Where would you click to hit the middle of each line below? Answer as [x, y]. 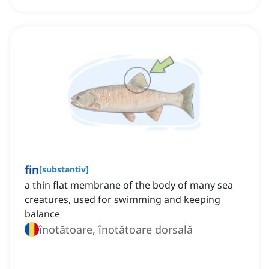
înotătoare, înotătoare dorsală [116, 230]
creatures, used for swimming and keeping [122, 200]
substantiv [64, 169]
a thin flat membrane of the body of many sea [129, 185]
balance [42, 214]
